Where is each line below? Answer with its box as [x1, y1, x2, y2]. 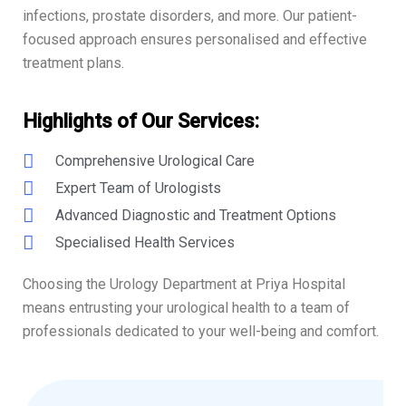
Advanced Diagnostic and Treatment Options [55, 207, 337, 225]
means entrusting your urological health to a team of [23, 299, 350, 317]
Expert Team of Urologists [55, 179, 222, 198]
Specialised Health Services [55, 234, 236, 252]
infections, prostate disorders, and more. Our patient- [23, 7, 357, 25]
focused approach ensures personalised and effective [23, 31, 367, 49]
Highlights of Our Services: [23, 110, 259, 133]
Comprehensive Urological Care [55, 152, 256, 170]
